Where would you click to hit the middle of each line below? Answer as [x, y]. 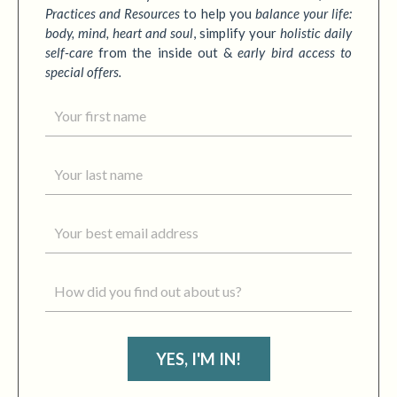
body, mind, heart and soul [119, 33]
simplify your [240, 33]
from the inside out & [166, 53]
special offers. [83, 72]
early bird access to [295, 53]
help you [226, 14]
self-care [69, 53]
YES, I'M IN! [198, 358]
